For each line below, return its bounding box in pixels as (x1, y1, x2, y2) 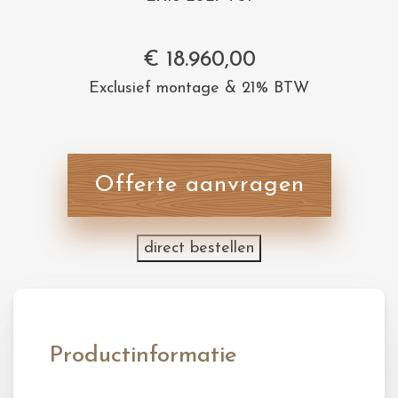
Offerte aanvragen (93, 173, 305, 197)
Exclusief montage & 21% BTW (89, 80, 309, 97)
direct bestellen (144, 240, 254, 257)
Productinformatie (49, 344, 237, 368)
